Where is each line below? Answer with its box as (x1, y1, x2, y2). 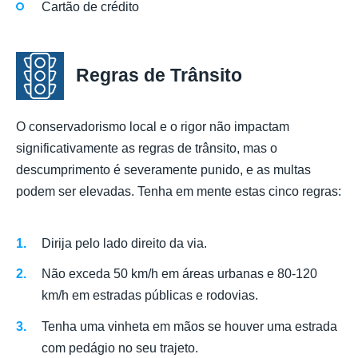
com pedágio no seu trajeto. (42, 340, 198, 355)
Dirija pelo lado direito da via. (42, 237, 207, 251)
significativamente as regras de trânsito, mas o (16, 141, 277, 155)
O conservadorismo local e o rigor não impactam (16, 119, 289, 133)
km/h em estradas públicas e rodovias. (42, 288, 258, 303)
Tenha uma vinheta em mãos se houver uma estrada (42, 319, 337, 333)
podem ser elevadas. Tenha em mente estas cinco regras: (16, 184, 341, 198)
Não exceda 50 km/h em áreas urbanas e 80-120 (42, 267, 317, 281)
